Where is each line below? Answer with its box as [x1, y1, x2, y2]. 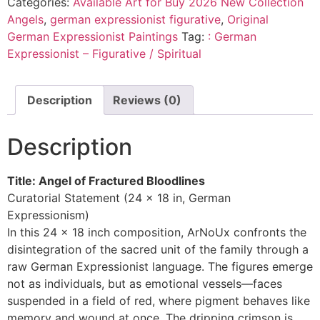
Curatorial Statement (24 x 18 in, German [7, 190, 231, 205]
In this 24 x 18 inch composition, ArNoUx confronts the [7, 224, 306, 239]
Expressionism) [7, 207, 89, 222]
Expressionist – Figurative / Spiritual [7, 46, 201, 61]
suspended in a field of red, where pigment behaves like [7, 293, 310, 308]
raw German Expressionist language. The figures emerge [7, 259, 313, 274]
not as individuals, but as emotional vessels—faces [7, 276, 282, 291]
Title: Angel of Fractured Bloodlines [7, 173, 205, 188]
